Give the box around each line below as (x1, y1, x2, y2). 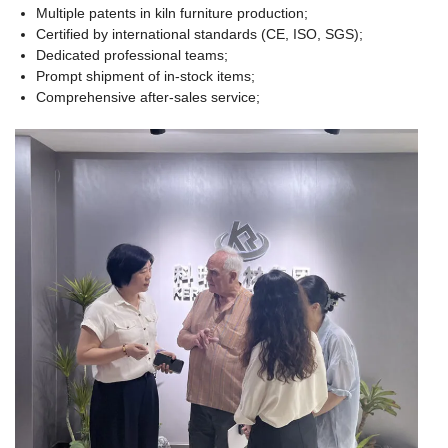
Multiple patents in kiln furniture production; (36, 4, 308, 21)
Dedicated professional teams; (36, 46, 228, 63)
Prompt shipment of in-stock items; (36, 67, 255, 84)
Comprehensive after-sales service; (36, 88, 260, 105)
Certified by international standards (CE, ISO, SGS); (36, 25, 363, 42)
